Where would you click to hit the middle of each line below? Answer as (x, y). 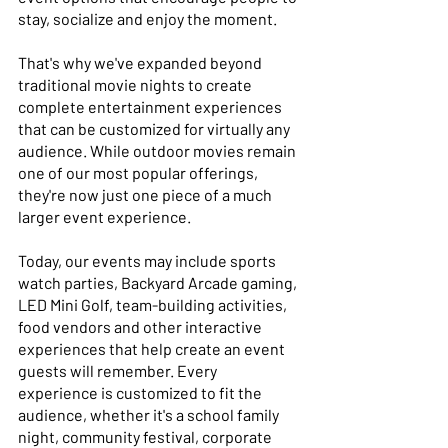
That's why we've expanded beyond (141, 62)
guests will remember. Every (119, 370)
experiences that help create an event (153, 348)
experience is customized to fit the (141, 392)
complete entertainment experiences (151, 106)
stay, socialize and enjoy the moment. (149, 18)
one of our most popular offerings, (139, 172)
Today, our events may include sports (148, 260)
